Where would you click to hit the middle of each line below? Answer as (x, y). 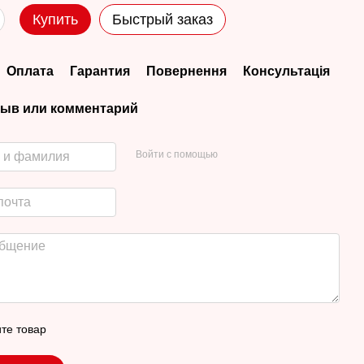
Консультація (287, 71)
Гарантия (100, 71)
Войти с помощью (176, 154)
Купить (56, 19)
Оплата (30, 71)
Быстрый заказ (163, 19)
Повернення (187, 71)
